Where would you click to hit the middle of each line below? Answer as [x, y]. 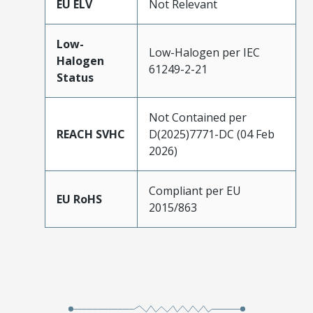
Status [75, 77]
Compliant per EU [195, 190]
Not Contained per [198, 117]
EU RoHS [79, 199]
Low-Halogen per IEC [204, 52]
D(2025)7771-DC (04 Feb [212, 134]
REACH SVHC [91, 134]
